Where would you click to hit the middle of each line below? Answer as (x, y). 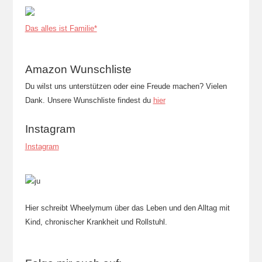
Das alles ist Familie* (61, 28)
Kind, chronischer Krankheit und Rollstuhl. (96, 222)
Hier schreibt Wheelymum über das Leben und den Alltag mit (127, 208)
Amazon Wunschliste (78, 69)
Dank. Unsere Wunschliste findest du (89, 100)
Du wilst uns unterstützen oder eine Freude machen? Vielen (126, 86)
